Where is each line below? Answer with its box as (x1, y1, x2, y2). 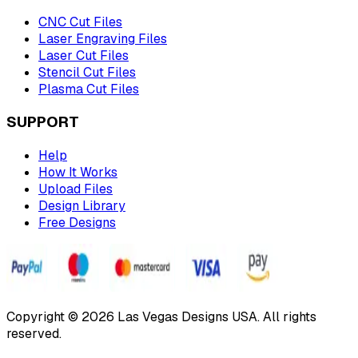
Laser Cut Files (38, 46, 129, 64)
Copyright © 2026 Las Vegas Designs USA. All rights (6, 308, 316, 326)
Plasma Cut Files (38, 80, 139, 97)
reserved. (6, 325, 62, 343)
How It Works (38, 164, 117, 181)
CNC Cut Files (38, 13, 122, 30)
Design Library (38, 197, 125, 215)
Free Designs (38, 214, 116, 232)
